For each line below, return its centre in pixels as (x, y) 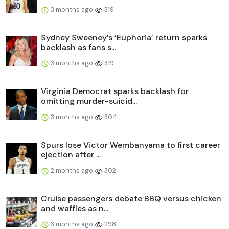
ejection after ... (71, 154)
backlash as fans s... (78, 47)
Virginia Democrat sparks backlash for (115, 91)
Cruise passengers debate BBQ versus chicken (131, 198)
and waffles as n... (75, 208)
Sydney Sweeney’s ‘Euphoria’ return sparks (124, 37)
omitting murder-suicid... (89, 101)
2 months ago (72, 170)
